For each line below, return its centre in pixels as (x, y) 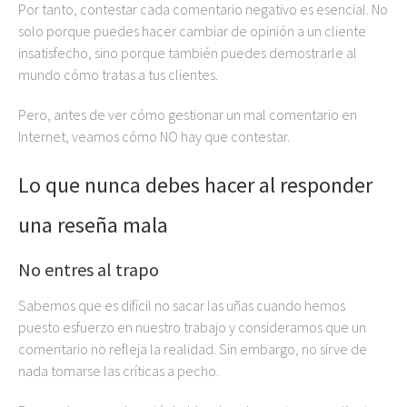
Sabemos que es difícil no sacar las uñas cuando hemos (182, 305)
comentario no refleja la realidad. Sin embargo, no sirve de (193, 349)
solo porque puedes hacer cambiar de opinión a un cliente (192, 31)
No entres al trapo (89, 269)
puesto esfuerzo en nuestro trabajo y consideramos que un (192, 327)
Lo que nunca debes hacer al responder (195, 185)
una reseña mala (93, 225)
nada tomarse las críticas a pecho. (119, 371)
